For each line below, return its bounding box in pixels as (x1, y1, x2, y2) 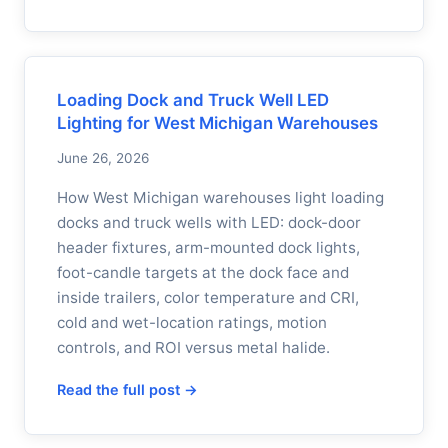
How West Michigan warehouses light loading (57, 188, 384, 207)
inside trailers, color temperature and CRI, (57, 288, 359, 307)
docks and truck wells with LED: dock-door (57, 213, 361, 232)
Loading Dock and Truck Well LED (57, 90, 329, 110)
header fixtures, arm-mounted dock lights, (57, 238, 360, 257)
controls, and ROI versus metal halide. (57, 338, 330, 357)
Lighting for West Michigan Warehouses (57, 113, 378, 133)
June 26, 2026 (57, 150, 149, 166)
